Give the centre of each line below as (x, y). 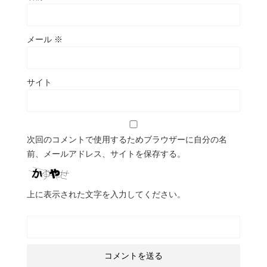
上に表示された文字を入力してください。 (106, 194)
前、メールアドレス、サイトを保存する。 (106, 153)
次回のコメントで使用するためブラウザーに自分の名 (127, 139)
